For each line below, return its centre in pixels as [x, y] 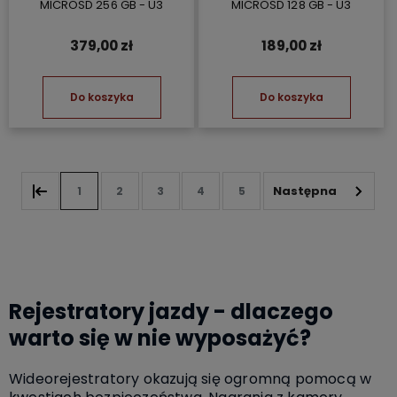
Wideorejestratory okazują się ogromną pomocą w [191, 378]
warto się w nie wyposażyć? [160, 338]
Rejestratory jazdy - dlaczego [171, 311]
